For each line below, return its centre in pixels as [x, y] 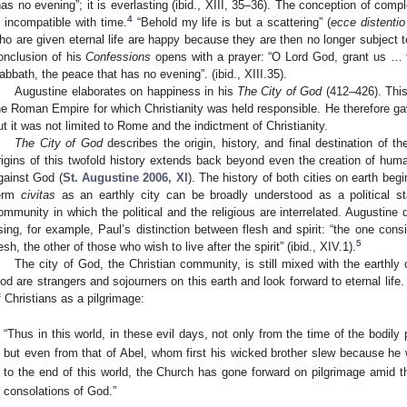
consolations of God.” [60, 392]
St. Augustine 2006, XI [125, 177]
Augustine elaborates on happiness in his [126, 91]
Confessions [119, 56]
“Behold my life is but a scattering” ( [231, 22]
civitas [38, 194]
